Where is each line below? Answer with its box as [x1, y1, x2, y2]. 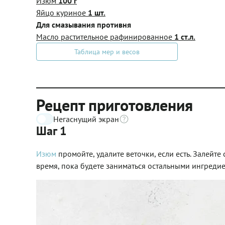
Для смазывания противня [36, 19, 131, 30]
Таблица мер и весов [74, 47, 140, 56]
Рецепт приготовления [36, 94, 193, 116]
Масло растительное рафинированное [36, 31, 174, 42]
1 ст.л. [174, 31, 195, 42]
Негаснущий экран [53, 114, 119, 124]
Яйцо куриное [36, 7, 88, 18]
